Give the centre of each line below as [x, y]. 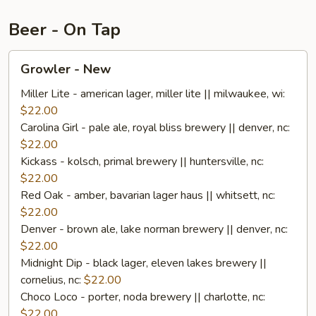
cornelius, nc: [52, 280]
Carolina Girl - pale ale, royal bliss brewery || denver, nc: [155, 128]
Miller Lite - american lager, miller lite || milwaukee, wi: [153, 94]
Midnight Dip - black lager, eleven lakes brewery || [144, 263]
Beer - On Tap [65, 30]
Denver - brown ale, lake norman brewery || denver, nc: [154, 229]
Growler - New [66, 69]
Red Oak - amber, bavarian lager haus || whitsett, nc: [148, 195]
